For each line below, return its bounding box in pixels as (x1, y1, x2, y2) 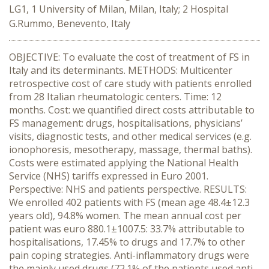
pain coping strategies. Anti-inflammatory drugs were (9, 249, 249, 262)
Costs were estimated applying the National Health (9, 156, 238, 169)
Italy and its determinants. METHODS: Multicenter (9, 64, 232, 77)
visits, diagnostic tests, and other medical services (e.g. (9, 130, 252, 143)
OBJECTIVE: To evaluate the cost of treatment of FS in (9, 50, 250, 64)
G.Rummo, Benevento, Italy (9, 17, 130, 30)
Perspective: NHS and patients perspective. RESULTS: (9, 183, 247, 196)
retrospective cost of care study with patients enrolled (9, 77, 252, 90)
